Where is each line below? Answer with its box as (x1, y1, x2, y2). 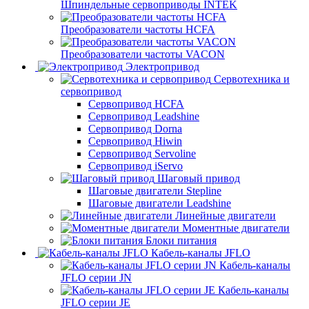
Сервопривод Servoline (88, 148, 196, 159)
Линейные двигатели (175, 210, 276, 221)
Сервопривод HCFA (88, 98, 184, 110)
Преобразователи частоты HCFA (61, 23, 215, 35)
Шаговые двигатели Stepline (88, 185, 221, 197)
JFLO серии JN (61, 272, 132, 283)
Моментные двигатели (182, 222, 290, 234)
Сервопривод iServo (88, 160, 183, 172)
